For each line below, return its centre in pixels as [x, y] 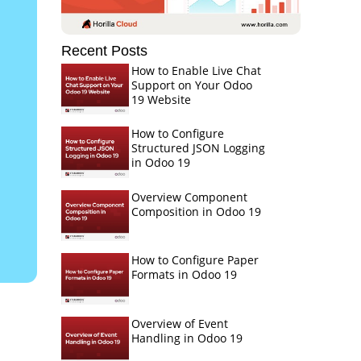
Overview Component [189, 197]
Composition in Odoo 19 [196, 211]
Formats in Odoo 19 [184, 275]
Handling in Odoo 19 [187, 338]
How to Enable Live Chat [196, 71]
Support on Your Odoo [191, 85]
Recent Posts [104, 51]
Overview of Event [179, 323]
